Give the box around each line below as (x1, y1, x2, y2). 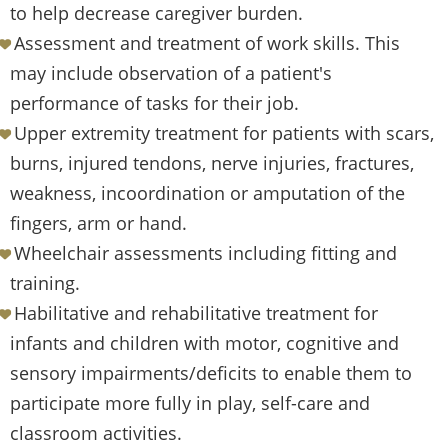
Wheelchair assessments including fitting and (14, 241, 397, 266)
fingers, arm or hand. (10, 211, 187, 236)
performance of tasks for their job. (10, 91, 299, 116)
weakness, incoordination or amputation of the (10, 181, 405, 206)
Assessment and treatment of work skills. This (14, 31, 400, 56)
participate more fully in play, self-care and (10, 391, 370, 416)
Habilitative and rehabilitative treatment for (14, 301, 378, 326)
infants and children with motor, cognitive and (10, 331, 399, 356)
